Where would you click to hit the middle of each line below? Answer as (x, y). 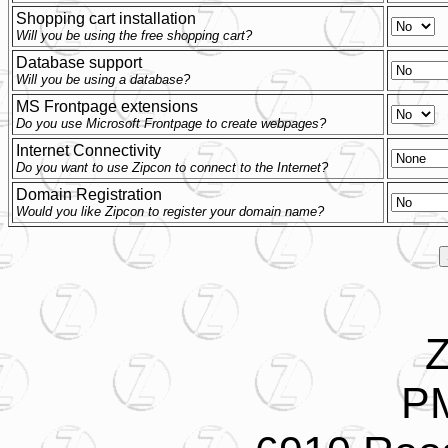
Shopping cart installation (106, 18)
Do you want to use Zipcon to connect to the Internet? (172, 167)
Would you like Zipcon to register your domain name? (170, 211)
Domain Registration (89, 194)
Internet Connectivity (88, 150)
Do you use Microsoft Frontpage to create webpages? (171, 123)
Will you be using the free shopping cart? (134, 35)
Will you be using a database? (103, 79)
